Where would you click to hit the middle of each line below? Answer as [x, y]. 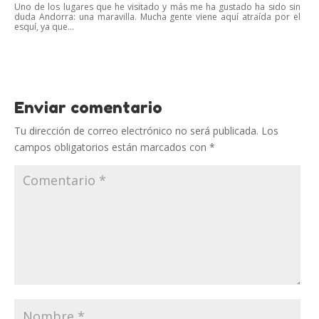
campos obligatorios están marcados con [112, 147]
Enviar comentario [88, 107]
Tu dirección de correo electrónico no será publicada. [136, 130]
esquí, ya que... [44, 26]
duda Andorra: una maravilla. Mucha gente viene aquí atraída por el [157, 16]
